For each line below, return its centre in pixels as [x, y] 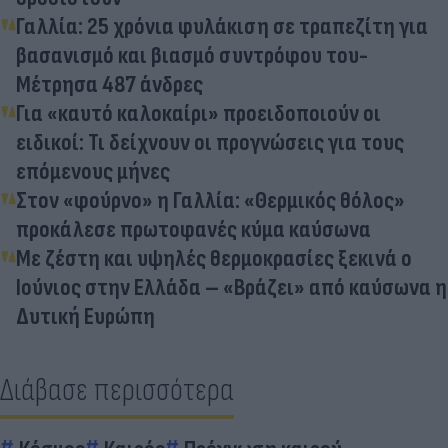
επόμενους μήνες [93, 171]
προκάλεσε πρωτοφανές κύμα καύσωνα [193, 229]
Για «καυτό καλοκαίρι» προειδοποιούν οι [198, 113]
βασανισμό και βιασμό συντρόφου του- [192, 55]
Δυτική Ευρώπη [85, 316]
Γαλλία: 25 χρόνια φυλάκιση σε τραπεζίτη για [222, 26]
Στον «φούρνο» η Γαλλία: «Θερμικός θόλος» [210, 200]
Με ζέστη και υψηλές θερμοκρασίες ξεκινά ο [214, 258]
